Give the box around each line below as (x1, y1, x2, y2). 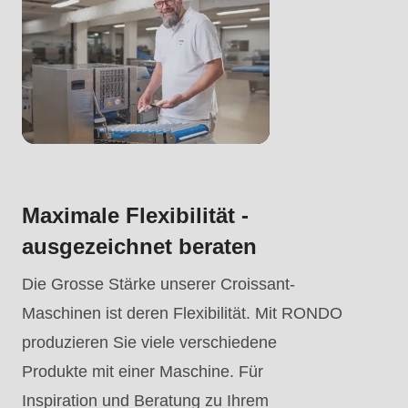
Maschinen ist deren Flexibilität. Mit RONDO (22, 304, 342, 323)
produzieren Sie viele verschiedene (22, 333, 277, 352)
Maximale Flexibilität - (22, 203, 249, 229)
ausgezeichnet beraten (22, 234, 257, 260)
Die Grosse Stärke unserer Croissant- (22, 275, 295, 294)
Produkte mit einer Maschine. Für (22, 362, 263, 382)
